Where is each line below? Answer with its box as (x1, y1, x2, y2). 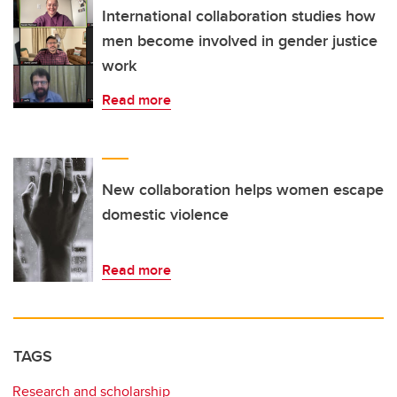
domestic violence (102, 203, 229, 227)
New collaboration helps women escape (102, 178, 384, 202)
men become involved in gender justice (102, 29, 378, 53)
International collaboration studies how (102, 4, 376, 28)
